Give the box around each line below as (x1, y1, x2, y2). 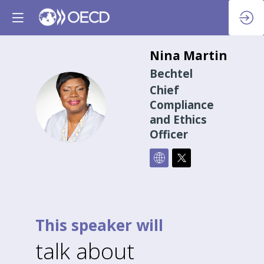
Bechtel (150, 65, 193, 81)
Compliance (150, 97, 214, 113)
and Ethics (150, 112, 207, 127)
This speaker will (35, 214, 163, 236)
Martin (183, 47, 227, 64)
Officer (150, 127, 188, 142)
